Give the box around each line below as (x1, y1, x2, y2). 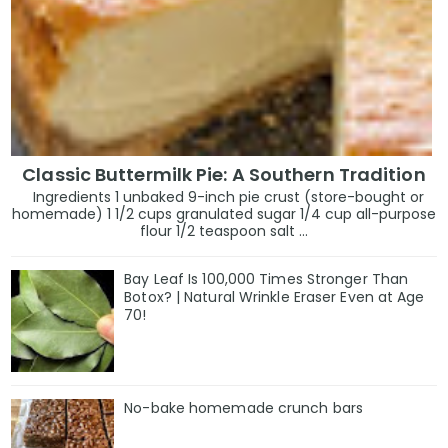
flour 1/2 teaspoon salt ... (140, 220, 308, 241)
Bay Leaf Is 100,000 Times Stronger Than (124, 268, 409, 289)
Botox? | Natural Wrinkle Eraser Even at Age (124, 286, 425, 307)
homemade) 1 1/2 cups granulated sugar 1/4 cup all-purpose (12, 203, 436, 224)
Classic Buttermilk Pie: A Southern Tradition (22, 161, 426, 187)
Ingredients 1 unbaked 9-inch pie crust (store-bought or (24, 186, 424, 207)
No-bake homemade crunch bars (124, 398, 364, 419)
